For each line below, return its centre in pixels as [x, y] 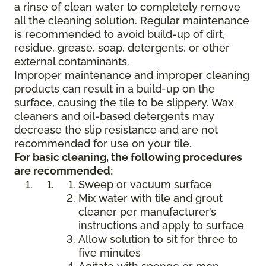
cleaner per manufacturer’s [147, 212]
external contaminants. [72, 62]
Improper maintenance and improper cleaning [132, 75]
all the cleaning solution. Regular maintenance [132, 21]
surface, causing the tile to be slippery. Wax [124, 103]
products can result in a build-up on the [115, 89]
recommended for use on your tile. [103, 144]
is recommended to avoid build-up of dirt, [120, 34]
